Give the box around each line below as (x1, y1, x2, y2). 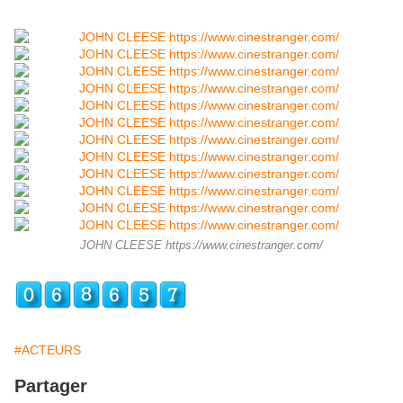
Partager (14, 376, 87, 397)
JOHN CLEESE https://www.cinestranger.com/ (80, 239, 323, 253)
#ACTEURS (14, 343, 81, 358)
